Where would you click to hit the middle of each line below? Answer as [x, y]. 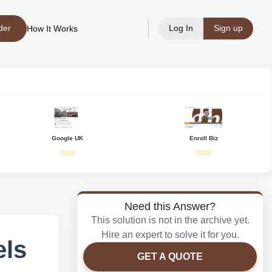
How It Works [53, 29]
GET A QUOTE [170, 257]
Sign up [228, 28]
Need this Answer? [170, 206]
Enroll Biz [203, 138]
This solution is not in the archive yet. [170, 220]
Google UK [68, 138]
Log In [181, 28]
